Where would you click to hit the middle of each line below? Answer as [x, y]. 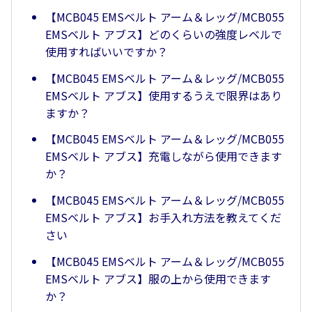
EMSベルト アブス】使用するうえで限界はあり [164, 95]
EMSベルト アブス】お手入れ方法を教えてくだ [163, 218]
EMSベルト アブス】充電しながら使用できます [164, 156]
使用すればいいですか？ [107, 51]
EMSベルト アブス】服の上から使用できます [158, 279]
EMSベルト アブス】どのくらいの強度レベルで [164, 34]
